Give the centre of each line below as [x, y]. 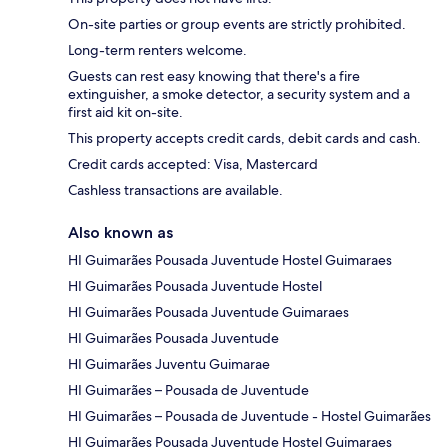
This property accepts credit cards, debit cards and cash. [244, 138]
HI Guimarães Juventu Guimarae [169, 364]
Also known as [120, 233]
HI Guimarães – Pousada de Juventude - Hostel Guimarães [249, 416]
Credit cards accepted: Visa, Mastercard [193, 164]
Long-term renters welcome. [157, 50]
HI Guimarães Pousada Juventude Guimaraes [208, 312]
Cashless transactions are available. [175, 190]
